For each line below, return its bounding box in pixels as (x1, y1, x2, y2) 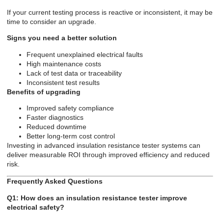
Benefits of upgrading (7, 87, 81, 96)
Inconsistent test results (27, 78, 100, 86)
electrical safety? (7, 203, 64, 211)
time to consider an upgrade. (7, 17, 96, 26)
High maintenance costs (27, 59, 101, 68)
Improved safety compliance (27, 104, 114, 112)
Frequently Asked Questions (7, 177, 103, 186)
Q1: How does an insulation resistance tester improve (7, 193, 187, 202)
